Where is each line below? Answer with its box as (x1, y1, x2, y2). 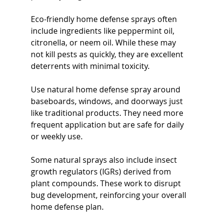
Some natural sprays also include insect (30, 154, 179, 166)
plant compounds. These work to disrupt (30, 178, 183, 189)
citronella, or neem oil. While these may (30, 37, 178, 48)
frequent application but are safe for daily (30, 119, 186, 131)
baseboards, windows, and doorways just (30, 96, 185, 107)
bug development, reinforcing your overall (30, 190, 188, 201)
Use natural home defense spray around (30, 84, 182, 95)
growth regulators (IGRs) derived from (30, 166, 173, 177)
